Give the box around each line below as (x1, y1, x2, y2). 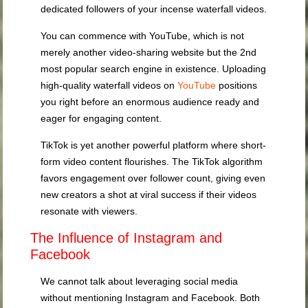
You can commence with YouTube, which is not (41, 30, 245, 42)
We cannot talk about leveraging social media (41, 276, 239, 287)
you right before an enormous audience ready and (41, 96, 260, 108)
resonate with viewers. (41, 206, 138, 217)
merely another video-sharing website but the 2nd (41, 47, 257, 58)
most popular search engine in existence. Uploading (41, 63, 267, 75)
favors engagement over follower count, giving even (41, 173, 266, 184)
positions (216, 80, 258, 91)
